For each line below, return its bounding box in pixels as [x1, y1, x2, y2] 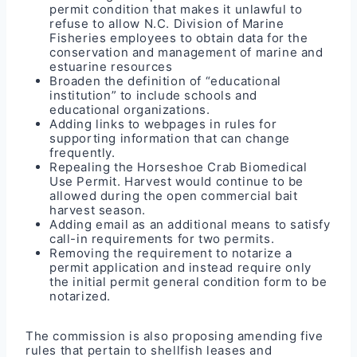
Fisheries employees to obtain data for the [49, 29, 308, 45]
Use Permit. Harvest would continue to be [49, 173, 304, 189]
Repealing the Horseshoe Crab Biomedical [49, 159, 308, 175]
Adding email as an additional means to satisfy [49, 216, 331, 232]
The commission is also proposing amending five [25, 328, 324, 343]
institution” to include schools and [49, 87, 258, 103]
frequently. [49, 144, 116, 160]
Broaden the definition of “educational [49, 73, 281, 88]
